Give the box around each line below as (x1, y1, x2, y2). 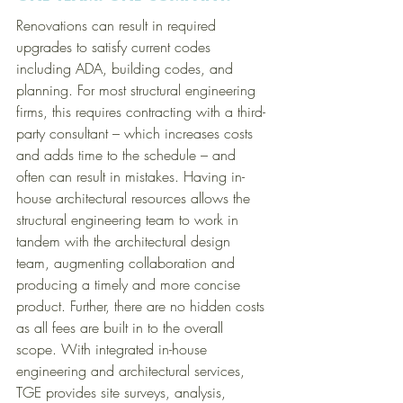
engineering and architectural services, (16, 360, 249, 381)
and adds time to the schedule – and (16, 144, 240, 165)
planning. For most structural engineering (16, 79, 260, 100)
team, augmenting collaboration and (16, 252, 239, 273)
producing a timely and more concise (16, 273, 245, 294)
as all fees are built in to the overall (16, 317, 228, 337)
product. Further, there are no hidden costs (16, 295, 269, 316)
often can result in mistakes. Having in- (16, 166, 245, 186)
